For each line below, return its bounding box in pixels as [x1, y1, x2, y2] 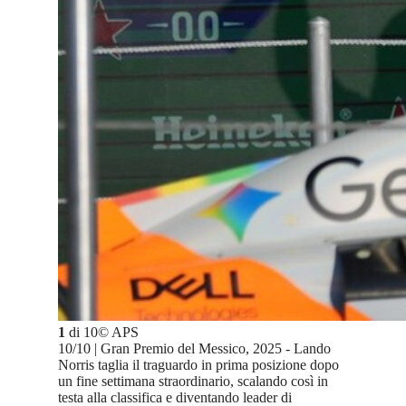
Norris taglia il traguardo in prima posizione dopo [58, 357, 339, 373]
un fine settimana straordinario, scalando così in [58, 373, 328, 390]
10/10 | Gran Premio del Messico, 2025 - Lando [58, 341, 331, 357]
